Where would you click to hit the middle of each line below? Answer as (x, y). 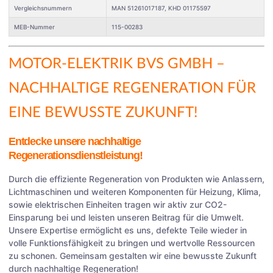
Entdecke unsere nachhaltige (75, 141)
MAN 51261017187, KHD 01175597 (161, 8)
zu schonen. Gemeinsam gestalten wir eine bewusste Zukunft (133, 255)
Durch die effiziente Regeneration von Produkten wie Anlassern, (136, 179)
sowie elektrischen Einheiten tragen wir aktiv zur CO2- (118, 204)
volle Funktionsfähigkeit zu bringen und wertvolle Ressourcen (132, 243)
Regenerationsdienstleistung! (76, 155)
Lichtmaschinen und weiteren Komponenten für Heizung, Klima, (135, 191)
